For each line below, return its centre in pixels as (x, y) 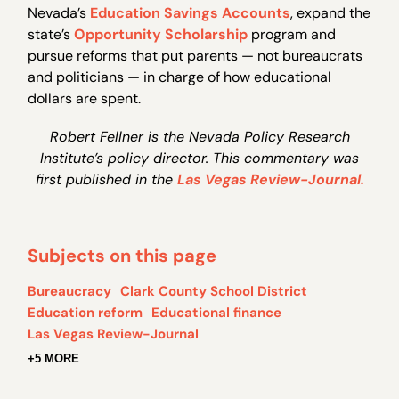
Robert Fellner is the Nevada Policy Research (199, 137)
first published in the (106, 180)
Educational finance (217, 313)
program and (292, 34)
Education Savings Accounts (191, 12)
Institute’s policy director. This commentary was (199, 159)
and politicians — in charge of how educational (180, 77)
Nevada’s (59, 12)
